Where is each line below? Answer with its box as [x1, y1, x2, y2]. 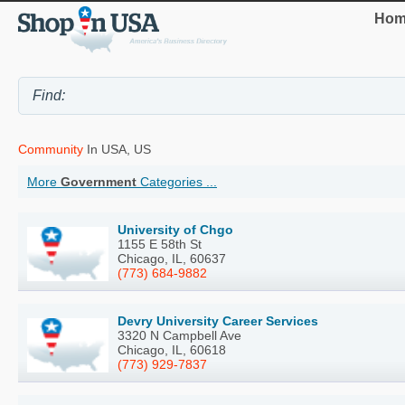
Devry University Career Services [118, 314, 318, 329]
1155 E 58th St [118, 237, 202, 252]
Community [18, 142, 83, 157]
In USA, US [83, 142, 151, 157]
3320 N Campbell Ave [118, 328, 241, 344]
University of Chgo [118, 222, 233, 238]
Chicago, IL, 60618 [118, 343, 226, 358]
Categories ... [137, 174, 217, 190]
